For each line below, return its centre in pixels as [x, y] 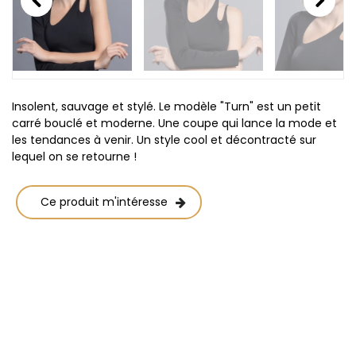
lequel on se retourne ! [74, 156]
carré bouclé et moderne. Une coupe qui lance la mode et [174, 123]
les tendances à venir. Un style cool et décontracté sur [164, 139]
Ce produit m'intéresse [104, 201]
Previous [44, 25]
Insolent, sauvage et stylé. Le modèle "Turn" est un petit [166, 106]
